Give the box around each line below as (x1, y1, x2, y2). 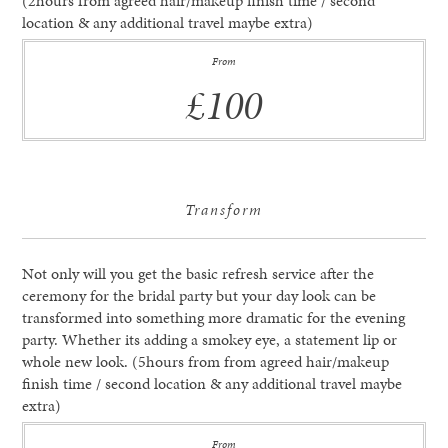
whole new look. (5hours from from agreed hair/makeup (22, 350, 390, 374)
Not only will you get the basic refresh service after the (22, 262, 375, 286)
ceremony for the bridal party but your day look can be (22, 284, 377, 308)
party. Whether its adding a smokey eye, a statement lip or (22, 328, 398, 352)
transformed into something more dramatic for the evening (22, 306, 406, 330)
